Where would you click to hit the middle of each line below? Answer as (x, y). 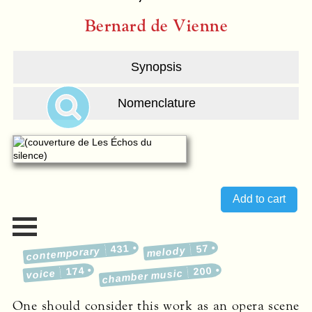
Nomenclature (156, 103)
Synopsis (156, 67)
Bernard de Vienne (156, 26)
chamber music (143, 276)
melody (166, 251)
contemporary (63, 253)
